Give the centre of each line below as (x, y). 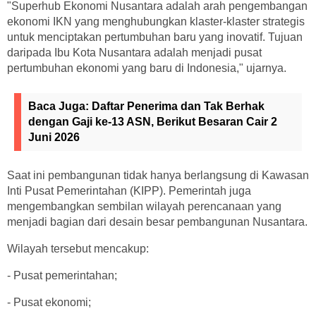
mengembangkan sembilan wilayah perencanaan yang (144, 207)
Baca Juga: (60, 107)
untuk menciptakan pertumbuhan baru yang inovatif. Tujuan (155, 37)
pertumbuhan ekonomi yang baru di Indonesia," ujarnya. (147, 68)
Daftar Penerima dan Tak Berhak (178, 107)
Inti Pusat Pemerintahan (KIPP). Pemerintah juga (129, 191)
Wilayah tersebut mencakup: (78, 249)
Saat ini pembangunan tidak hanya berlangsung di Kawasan (158, 176)
